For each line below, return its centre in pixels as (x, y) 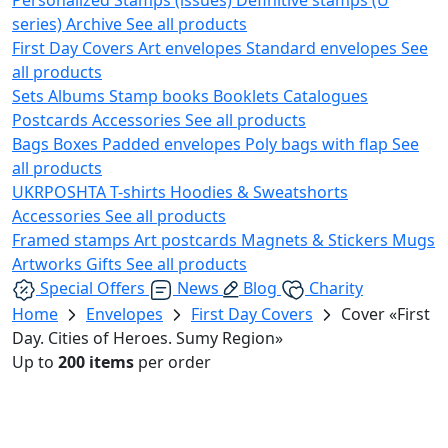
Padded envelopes (173, 143)
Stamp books (161, 95)
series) (39, 23)
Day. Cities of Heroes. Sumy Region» (147, 337)
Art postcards (187, 239)
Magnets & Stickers (316, 239)
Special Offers (92, 287)
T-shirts (140, 191)
